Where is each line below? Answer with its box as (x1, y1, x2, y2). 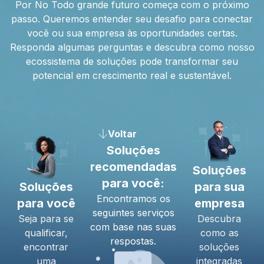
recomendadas (90, 160, 177, 174)
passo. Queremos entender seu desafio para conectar (11, 13, 253, 25)
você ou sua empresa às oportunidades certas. (27, 27, 237, 39)
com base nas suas (90, 221, 176, 233)
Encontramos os (96, 193, 170, 205)
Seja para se (18, 212, 74, 225)
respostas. (110, 235, 156, 247)
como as (200, 227, 239, 239)
